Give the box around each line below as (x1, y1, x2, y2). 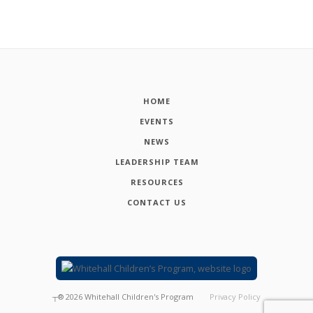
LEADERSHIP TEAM (115, 156, 199, 168)
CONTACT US (127, 196, 187, 208)
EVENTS (140, 116, 174, 127)
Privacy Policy (210, 291, 261, 303)
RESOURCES (130, 176, 184, 187)
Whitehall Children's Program (84, 291, 194, 303)
